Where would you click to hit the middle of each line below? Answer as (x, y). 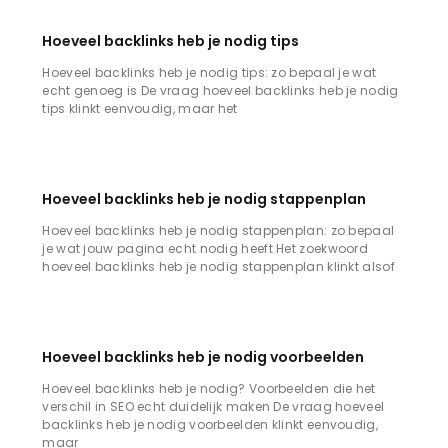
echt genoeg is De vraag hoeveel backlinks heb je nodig (220, 90)
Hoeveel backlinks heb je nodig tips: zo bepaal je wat (209, 72)
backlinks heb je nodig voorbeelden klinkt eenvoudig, (210, 424)
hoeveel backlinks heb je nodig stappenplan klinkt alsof (218, 266)
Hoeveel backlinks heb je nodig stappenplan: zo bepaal (218, 230)
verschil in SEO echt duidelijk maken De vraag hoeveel (213, 406)
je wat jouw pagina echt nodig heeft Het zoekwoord (205, 248)
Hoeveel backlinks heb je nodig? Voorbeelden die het (209, 388)
